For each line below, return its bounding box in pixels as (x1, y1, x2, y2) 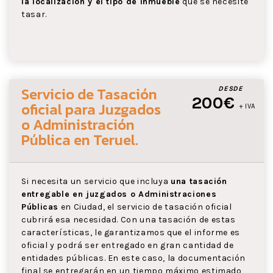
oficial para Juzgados (21, 98, 161, 120)
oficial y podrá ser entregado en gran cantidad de (21, 239, 234, 250)
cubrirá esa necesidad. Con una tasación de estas (21, 214, 236, 225)
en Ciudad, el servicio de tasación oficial (58, 201, 232, 212)
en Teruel (74, 129, 135, 151)
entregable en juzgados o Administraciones (21, 188, 217, 199)
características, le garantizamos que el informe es (21, 227, 241, 238)
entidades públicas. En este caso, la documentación (21, 252, 246, 263)
